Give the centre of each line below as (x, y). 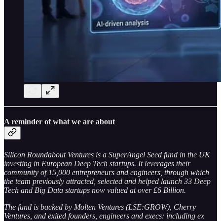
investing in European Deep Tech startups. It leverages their (97, 163)
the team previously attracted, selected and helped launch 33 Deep (107, 181)
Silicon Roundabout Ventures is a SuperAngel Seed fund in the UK (107, 154)
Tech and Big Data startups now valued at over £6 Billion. (95, 190)
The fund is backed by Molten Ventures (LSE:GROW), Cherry (100, 207)
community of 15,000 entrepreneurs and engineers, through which (107, 172)
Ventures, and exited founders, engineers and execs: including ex (104, 216)
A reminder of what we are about (59, 122)
